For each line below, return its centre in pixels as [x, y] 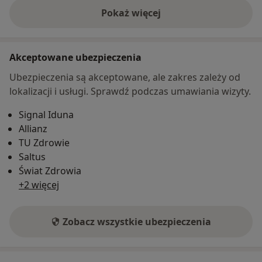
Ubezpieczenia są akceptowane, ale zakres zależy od [125, 77]
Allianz [33, 129]
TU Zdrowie [44, 143]
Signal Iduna [46, 115]
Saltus [32, 157]
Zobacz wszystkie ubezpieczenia [137, 222]
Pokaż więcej [131, 13]
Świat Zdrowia [50, 171]
